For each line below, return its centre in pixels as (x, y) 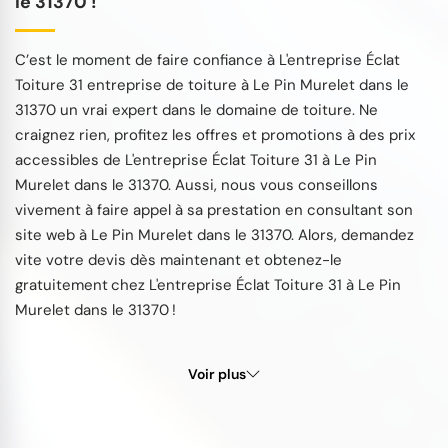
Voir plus (217, 373)
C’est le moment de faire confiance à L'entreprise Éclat (207, 59)
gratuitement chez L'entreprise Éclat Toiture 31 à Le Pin (208, 284)
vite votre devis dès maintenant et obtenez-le (178, 259)
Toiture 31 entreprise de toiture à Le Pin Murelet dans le (212, 84)
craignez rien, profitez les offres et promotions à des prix (215, 134)
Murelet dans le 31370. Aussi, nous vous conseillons (196, 184)
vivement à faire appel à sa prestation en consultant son (214, 209)
